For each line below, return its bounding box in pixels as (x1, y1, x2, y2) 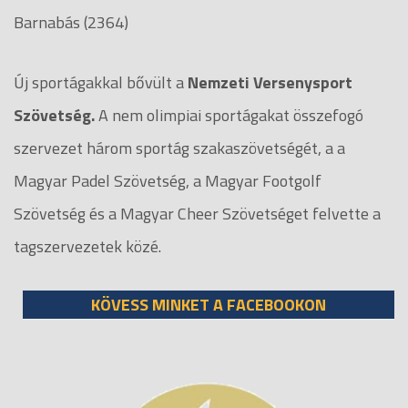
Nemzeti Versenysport (188, 69, 352, 95)
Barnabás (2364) (14, 9, 128, 35)
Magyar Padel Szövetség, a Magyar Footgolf (14, 168, 321, 193)
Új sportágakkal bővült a (14, 69, 188, 95)
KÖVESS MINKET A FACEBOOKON (91, 291, 326, 317)
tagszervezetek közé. (14, 233, 165, 259)
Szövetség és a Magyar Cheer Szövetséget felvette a (14, 200, 381, 226)
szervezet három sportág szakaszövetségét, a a (14, 135, 345, 160)
